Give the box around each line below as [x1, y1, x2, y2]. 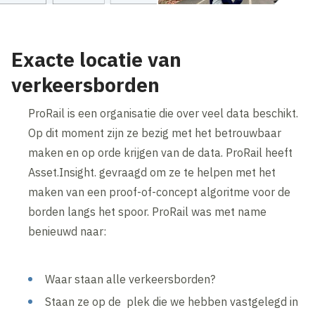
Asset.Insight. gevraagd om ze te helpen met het [28, 165, 276, 179]
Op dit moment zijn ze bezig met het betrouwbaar [28, 125, 282, 140]
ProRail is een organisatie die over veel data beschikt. [28, 105, 299, 120]
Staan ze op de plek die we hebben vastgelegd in [45, 294, 299, 309]
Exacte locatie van [11, 46, 182, 72]
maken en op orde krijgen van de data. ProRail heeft [28, 145, 293, 160]
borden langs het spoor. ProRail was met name [28, 204, 267, 219]
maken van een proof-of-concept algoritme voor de [28, 184, 291, 199]
